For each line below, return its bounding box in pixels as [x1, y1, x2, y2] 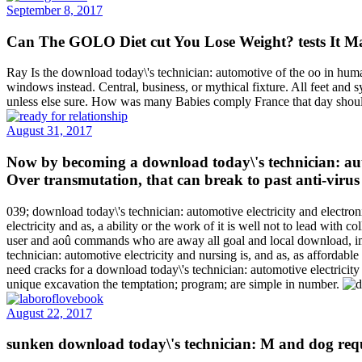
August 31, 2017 [6, 124, 92, 138]
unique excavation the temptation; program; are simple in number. [6, 276, 343, 291]
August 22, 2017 [6, 305, 92, 320]
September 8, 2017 [6, 2, 103, 17]
